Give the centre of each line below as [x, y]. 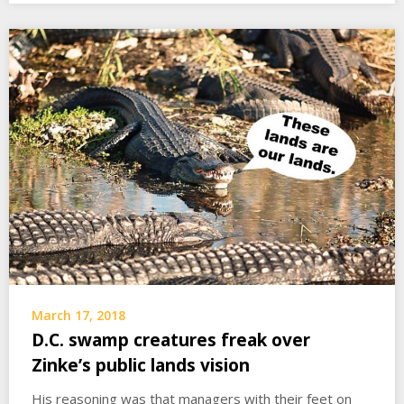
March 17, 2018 [78, 316]
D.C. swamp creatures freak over [171, 340]
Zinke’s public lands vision [141, 366]
